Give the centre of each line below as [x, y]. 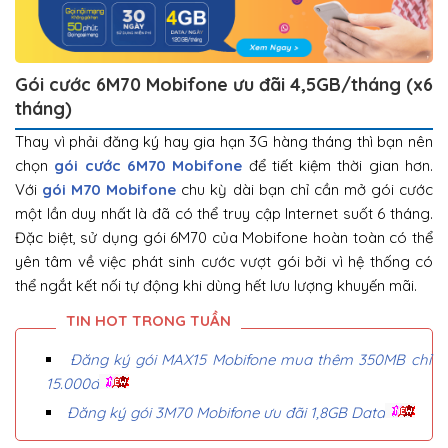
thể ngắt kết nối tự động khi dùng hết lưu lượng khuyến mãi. [216, 286]
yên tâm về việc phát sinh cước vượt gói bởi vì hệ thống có [224, 262]
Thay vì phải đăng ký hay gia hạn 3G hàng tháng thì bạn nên [224, 142]
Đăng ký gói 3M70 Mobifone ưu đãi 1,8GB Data [226, 413]
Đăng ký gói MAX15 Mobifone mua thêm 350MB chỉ [250, 360]
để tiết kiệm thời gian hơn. [338, 166]
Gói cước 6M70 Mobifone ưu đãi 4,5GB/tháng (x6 [224, 85]
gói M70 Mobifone [109, 190]
